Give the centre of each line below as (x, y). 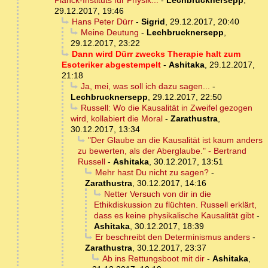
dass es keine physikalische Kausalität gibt (174, 216)
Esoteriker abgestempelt (111, 65)
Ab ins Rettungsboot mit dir (153, 259)
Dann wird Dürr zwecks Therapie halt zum (156, 54)
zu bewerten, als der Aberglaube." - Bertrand (162, 151)
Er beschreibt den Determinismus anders (172, 237)
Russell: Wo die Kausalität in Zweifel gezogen (166, 108)
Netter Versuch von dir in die (157, 194)
